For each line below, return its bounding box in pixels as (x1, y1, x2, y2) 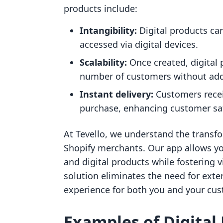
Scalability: (80, 56, 127, 68)
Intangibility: (80, 24, 137, 36)
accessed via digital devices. (80, 38, 198, 50)
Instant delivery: (80, 88, 153, 100)
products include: (64, 2, 137, 14)
